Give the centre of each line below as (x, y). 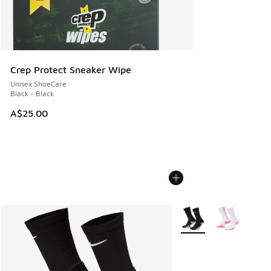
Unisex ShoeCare (38, 83)
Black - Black (32, 93)
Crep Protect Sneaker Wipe (71, 69)
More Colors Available (218, 213)
